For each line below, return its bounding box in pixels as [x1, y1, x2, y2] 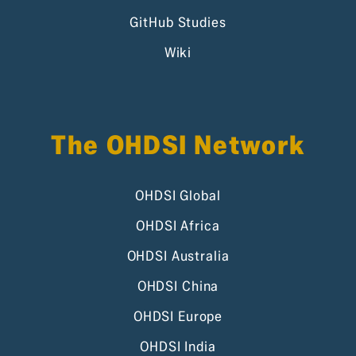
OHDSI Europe [133, 308, 223, 325]
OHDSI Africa [136, 217, 220, 234]
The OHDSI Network [51, 129, 305, 161]
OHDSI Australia [126, 247, 230, 265]
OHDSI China [137, 277, 219, 295]
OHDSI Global [135, 187, 221, 204]
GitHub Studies [130, 13, 226, 30]
